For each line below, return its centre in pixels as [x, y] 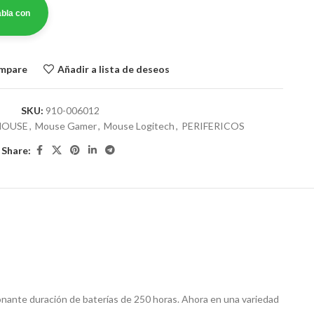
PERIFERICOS [213, 126]
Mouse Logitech [139, 126]
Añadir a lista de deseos [113, 69]
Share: [16, 150]
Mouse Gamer [66, 126]
